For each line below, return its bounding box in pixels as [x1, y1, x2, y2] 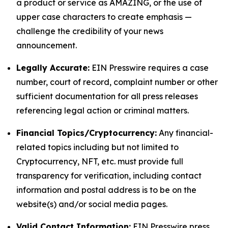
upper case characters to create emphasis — [16, 12, 192, 22]
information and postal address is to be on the [16, 185, 196, 195]
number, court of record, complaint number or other [16, 77, 218, 87]
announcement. [16, 40, 77, 50]
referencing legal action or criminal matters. [16, 105, 189, 116]
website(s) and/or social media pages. [16, 199, 167, 209]
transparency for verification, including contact [16, 170, 202, 181]
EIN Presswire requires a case [90, 63, 209, 73]
